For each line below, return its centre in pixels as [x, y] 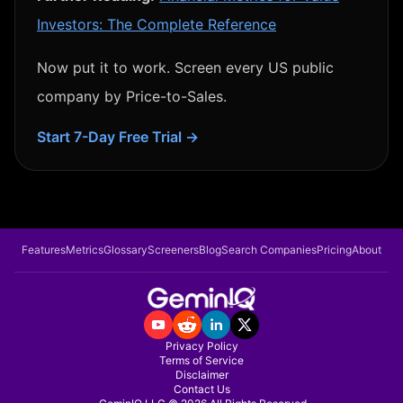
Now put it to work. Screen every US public [185, 67]
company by [81, 96]
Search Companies [269, 250]
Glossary [125, 250]
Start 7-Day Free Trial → [118, 137]
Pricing [334, 250]
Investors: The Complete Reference [157, 24]
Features [44, 250]
